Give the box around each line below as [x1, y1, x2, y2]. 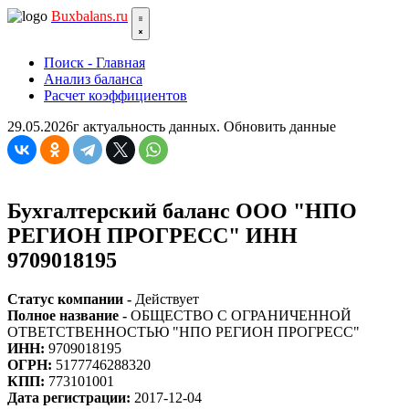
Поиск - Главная [44, 55, 145, 70]
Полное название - [7, 307, 131, 323]
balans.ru [76, 8, 128, 24]
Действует [135, 290, 199, 307]
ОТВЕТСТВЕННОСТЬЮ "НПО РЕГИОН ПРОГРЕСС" [7, 323, 360, 340]
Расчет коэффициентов [44, 88, 187, 103]
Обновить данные [224, 119, 336, 134]
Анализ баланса [44, 71, 142, 87]
